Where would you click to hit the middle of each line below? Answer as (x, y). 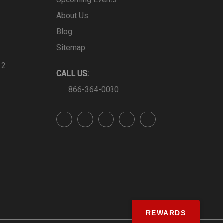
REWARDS (166, 213)
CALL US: (72, 73)
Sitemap (71, 47)
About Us (72, 15)
